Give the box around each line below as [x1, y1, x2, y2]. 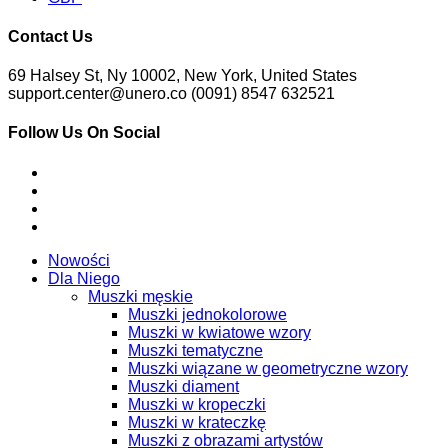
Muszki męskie [88, 287, 193, 305]
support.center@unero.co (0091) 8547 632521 [8, 85, 335, 103]
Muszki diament [128, 377, 239, 395]
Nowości [48, 251, 110, 269]
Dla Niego [48, 269, 120, 287]
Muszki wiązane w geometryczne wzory [128, 359, 408, 377]
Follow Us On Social [8, 124, 160, 142]
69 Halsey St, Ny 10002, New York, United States [8, 67, 357, 85]
